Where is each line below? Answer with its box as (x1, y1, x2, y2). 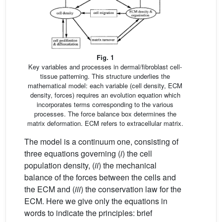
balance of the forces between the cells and (24, 171, 176, 183)
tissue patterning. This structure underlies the (40, 71, 170, 81)
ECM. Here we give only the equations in (24, 195, 167, 207)
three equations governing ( (24, 148, 120, 160)
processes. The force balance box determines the (34, 109, 176, 119)
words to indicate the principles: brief (24, 207, 152, 219)
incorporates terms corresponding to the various (37, 100, 173, 110)
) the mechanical (99, 160, 157, 171)
